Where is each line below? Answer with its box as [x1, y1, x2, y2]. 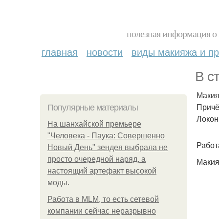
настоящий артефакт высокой [47, 167, 156, 175]
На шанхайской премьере [47, 120, 141, 128]
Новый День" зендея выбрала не [47, 143, 168, 152]
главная [42, 44, 78, 59]
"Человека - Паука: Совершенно [47, 131, 165, 140]
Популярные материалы [47, 103, 138, 112]
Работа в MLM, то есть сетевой [47, 195, 159, 203]
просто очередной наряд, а [47, 155, 146, 163]
